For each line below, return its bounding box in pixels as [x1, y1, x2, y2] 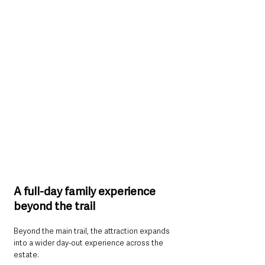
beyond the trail [14, 199, 95, 214]
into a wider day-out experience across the [14, 238, 165, 248]
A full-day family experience [14, 184, 158, 199]
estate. [14, 250, 39, 260]
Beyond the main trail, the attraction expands [14, 226, 172, 237]
